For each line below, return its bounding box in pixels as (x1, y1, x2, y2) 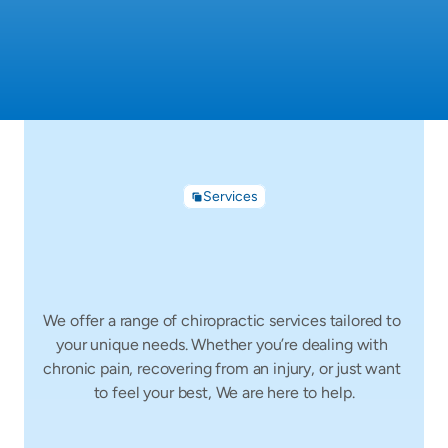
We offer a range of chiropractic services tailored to (43, 311, 401, 330)
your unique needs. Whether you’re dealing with (56, 335, 388, 354)
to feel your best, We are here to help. (93, 383, 355, 402)
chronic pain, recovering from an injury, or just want (43, 359, 401, 378)
